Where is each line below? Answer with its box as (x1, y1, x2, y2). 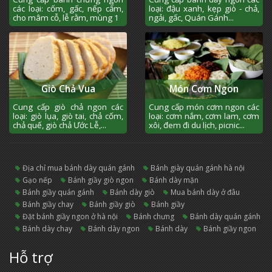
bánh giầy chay (27, 199, 73, 209)
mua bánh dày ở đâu (177, 186, 240, 197)
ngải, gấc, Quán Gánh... (149, 12, 234, 24)
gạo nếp (28, 174, 52, 185)
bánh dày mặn (154, 174, 199, 185)
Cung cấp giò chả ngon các (13, 101, 123, 112)
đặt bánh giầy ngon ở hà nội (28, 211, 118, 222)
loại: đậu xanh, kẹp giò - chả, (149, 3, 259, 15)
